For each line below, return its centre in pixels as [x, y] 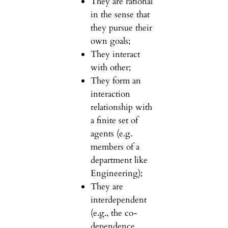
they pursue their [121, 27]
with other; [110, 67]
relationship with [121, 107]
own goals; [110, 41]
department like [119, 160]
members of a [115, 147]
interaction [110, 94]
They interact [115, 54]
